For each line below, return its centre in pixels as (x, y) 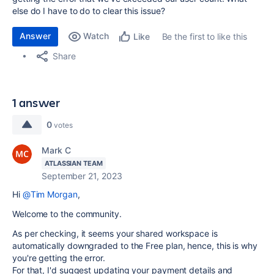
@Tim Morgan (50, 194)
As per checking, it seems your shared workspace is (115, 233)
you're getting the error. (59, 258)
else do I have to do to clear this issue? (89, 11)
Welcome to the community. (67, 214)
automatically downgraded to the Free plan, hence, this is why (135, 246)
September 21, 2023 (82, 176)
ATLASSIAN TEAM (74, 163)
